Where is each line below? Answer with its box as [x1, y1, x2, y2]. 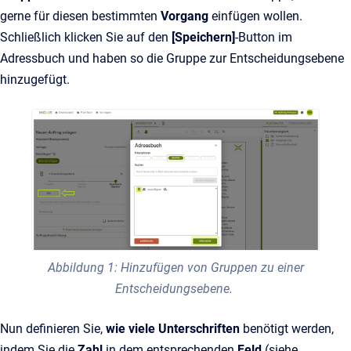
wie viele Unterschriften [106, 321, 240, 337]
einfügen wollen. [212, 9, 302, 24]
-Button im [235, 30, 292, 45]
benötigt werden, [240, 321, 334, 337]
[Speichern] [172, 30, 235, 45]
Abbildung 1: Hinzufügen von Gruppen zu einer [47, 260, 304, 276]
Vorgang [161, 9, 212, 24]
